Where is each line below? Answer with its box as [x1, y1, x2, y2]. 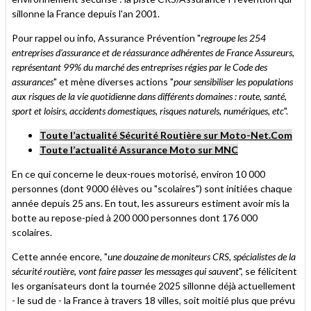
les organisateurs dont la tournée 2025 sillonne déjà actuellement [12, 280, 296, 292]
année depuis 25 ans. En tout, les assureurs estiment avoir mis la [12, 197, 289, 210]
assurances [12, 76, 53, 88]
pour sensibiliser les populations [174, 76, 293, 88]
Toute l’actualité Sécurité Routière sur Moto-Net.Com [40, 129, 292, 142]
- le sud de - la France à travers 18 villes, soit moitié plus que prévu [12, 294, 295, 307]
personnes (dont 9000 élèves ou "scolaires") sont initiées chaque [12, 183, 292, 195]
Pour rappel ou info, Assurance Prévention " [12, 32, 201, 44]
